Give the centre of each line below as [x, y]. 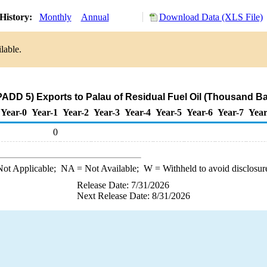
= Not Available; [109, 168]
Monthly [55, 17]
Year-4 [138, 112]
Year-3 [107, 112]
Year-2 [76, 112]
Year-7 [231, 112]
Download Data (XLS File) [211, 17]
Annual [95, 17]
